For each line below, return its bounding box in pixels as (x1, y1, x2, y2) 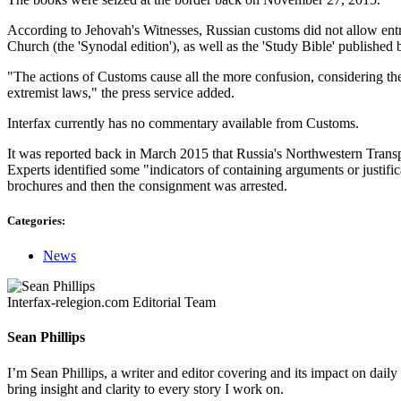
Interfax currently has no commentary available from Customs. (7, 115, 359, 131)
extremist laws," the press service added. (7, 84, 235, 100)
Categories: (7, 213, 65, 227)
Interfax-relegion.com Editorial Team (7, 294, 216, 311)
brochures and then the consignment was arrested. (7, 177, 287, 193)
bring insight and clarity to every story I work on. (7, 380, 284, 397)
